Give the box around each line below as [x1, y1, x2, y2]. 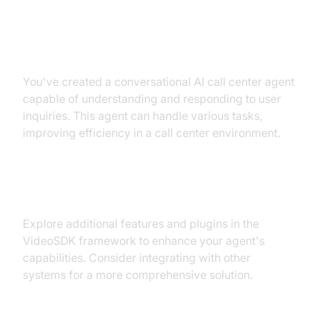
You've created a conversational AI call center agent [23, 74, 295, 89]
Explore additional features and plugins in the [23, 216, 259, 231]
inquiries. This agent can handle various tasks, [23, 108, 263, 123]
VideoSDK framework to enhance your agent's [23, 233, 265, 248]
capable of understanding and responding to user [23, 91, 281, 106]
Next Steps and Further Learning [23, 182, 280, 204]
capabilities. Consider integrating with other [23, 250, 251, 265]
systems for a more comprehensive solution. [23, 267, 253, 282]
